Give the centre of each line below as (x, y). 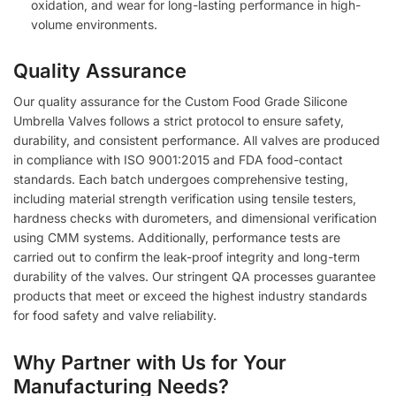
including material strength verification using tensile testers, (185, 199)
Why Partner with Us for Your (150, 362)
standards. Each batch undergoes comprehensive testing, (181, 179)
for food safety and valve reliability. (115, 316)
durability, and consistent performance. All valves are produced (197, 141)
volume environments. (94, 24)
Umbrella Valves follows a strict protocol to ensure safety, (179, 121)
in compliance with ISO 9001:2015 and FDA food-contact (178, 160)
